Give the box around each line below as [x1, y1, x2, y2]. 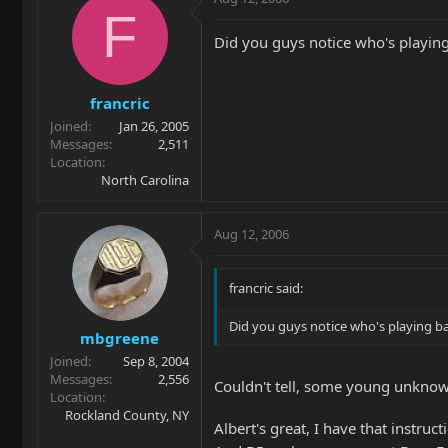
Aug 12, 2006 [214, 224, 289, 243]
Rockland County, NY [65, 406, 189, 424]
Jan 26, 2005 [119, 116, 189, 135]
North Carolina [101, 170, 189, 189]
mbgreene [80, 328, 159, 348]
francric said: [229, 278, 303, 297]
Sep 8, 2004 [123, 352, 189, 370]
